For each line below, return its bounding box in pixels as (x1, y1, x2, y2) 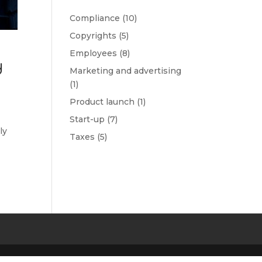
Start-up (70, 114, 105, 125)
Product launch (70, 96, 135, 107)
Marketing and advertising (70, 65, 182, 76)
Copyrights (70, 30, 117, 41)
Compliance (70, 13, 120, 23)
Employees (70, 48, 118, 58)
